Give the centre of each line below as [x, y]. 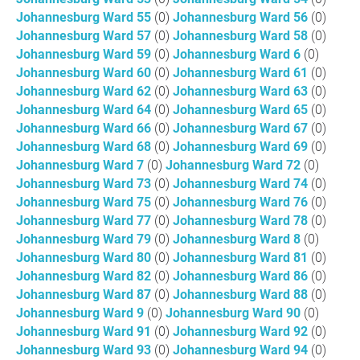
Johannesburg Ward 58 [242, 36]
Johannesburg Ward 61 [242, 73]
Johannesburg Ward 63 [242, 91]
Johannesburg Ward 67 [242, 128]
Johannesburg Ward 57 [85, 36]
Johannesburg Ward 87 [85, 295]
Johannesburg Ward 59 [85, 54]
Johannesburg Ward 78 [242, 221]
